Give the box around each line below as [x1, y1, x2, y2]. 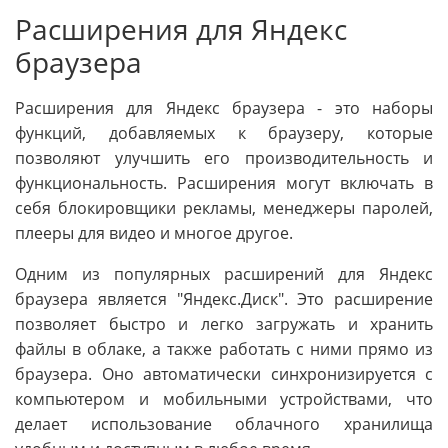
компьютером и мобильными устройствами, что [15, 387, 433, 410]
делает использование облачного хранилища [15, 412, 433, 435]
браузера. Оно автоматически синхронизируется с [15, 362, 433, 385]
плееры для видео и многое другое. [15, 221, 293, 244]
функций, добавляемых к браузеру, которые [15, 121, 433, 144]
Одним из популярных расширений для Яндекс [15, 262, 433, 285]
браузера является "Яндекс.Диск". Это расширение [15, 287, 433, 310]
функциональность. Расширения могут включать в [15, 171, 433, 194]
